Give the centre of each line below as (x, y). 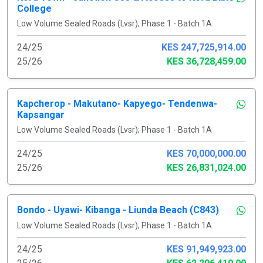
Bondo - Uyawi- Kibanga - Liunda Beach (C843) (118, 210)
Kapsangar (41, 114)
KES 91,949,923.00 (206, 249)
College (34, 8)
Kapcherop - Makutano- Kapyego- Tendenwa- (117, 103)
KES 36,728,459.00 (206, 61)
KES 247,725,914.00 (204, 47)
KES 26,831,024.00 (206, 167)
